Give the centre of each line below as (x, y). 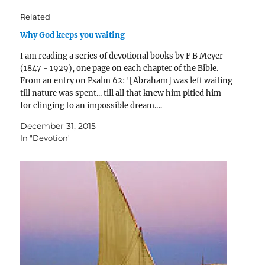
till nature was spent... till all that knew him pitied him (121, 93)
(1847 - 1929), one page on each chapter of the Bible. (119, 69)
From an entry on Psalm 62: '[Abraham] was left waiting (127, 81)
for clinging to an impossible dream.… (91, 106)
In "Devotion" (46, 138)
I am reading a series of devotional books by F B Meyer (122, 56)
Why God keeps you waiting (73, 35)
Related (35, 17)
